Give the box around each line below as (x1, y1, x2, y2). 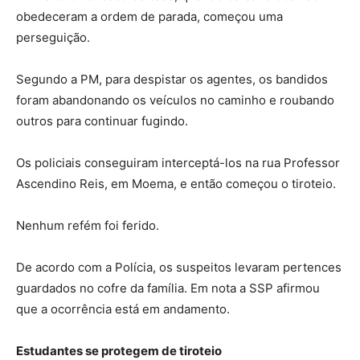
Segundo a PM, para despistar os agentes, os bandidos (16, 72, 328, 88)
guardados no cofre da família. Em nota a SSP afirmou (16, 280, 320, 297)
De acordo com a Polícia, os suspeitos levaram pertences (16, 260, 342, 276)
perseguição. (16, 30, 90, 46)
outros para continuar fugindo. (16, 113, 188, 129)
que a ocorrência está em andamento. (16, 301, 230, 317)
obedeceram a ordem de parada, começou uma (16, 9, 283, 25)
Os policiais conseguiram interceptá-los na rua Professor (16, 155, 340, 171)
